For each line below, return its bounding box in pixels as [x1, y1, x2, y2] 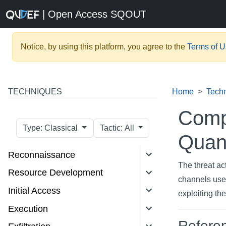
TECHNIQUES [8, 87, 62, 96]
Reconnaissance [8, 149, 75, 160]
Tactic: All [124, 124, 136, 132]
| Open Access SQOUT [39, 9, 146, 20]
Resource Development [8, 167, 103, 178]
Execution [8, 203, 48, 214]
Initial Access [8, 185, 61, 196]
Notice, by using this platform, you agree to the [21, 42, 187, 51]
